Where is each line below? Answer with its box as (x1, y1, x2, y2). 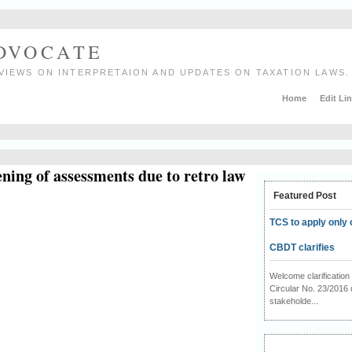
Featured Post (273, 189, 336, 201)
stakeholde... (269, 295, 318, 306)
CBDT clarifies (269, 241, 335, 253)
